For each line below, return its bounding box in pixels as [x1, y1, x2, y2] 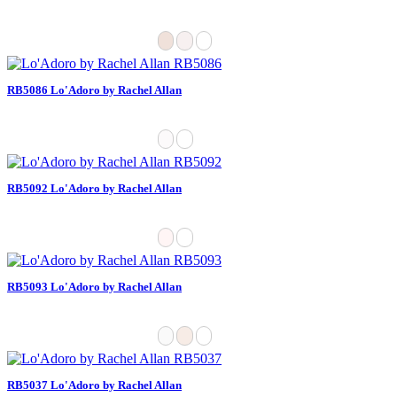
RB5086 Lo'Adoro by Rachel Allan [7, 82, 182, 97]
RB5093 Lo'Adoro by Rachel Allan [7, 279, 182, 293]
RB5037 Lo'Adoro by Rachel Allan [7, 378, 182, 392]
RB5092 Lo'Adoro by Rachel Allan [7, 181, 182, 195]
